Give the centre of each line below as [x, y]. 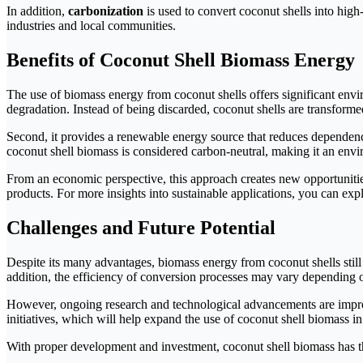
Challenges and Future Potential [141, 227]
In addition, [37, 11]
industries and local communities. [91, 26]
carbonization [106, 11]
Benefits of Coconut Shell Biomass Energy [181, 60]
